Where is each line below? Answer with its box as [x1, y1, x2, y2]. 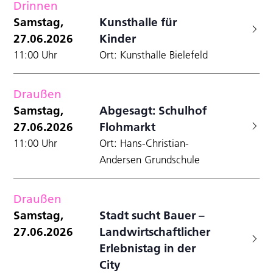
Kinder [99, 30, 136, 46]
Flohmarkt [99, 119, 156, 134]
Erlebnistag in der [99, 240, 196, 255]
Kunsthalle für [99, 14, 177, 29]
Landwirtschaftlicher [99, 224, 211, 239]
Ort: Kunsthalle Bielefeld [99, 48, 208, 61]
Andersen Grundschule [99, 153, 200, 166]
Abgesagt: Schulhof [99, 102, 207, 118]
